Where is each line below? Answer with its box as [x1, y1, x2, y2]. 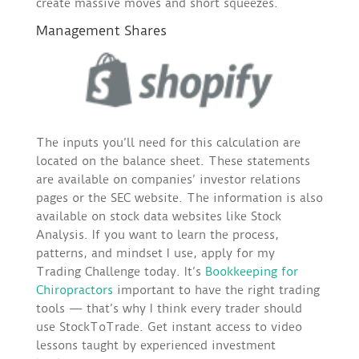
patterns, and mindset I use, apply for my [35, 246, 275, 261]
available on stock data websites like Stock [35, 209, 281, 224]
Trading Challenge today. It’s [35, 264, 205, 280]
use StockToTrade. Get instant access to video [35, 320, 302, 335]
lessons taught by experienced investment [35, 338, 276, 353]
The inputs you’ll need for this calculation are [35, 135, 301, 151]
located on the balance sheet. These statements [35, 154, 310, 169]
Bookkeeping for [204, 264, 298, 280]
